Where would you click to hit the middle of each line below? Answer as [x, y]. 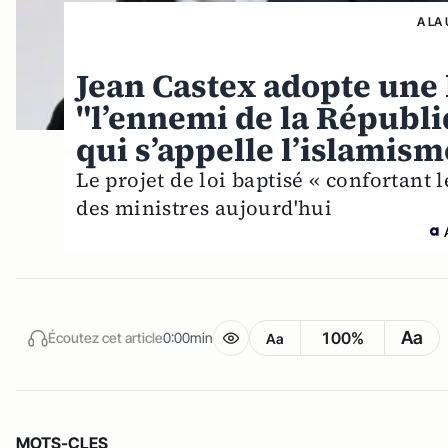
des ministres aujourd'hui [204, 207]
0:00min [188, 337]
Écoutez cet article [105, 337]
